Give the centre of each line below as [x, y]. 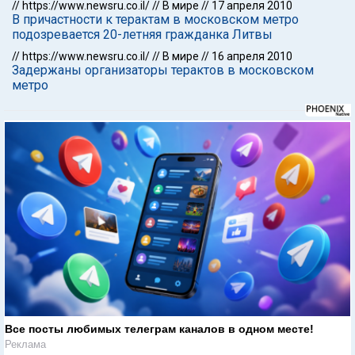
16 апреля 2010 [252, 56]
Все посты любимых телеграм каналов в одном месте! [159, 328]
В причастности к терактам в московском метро [155, 19]
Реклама [25, 344]
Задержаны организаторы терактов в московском [163, 70]
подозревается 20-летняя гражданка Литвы [142, 34]
